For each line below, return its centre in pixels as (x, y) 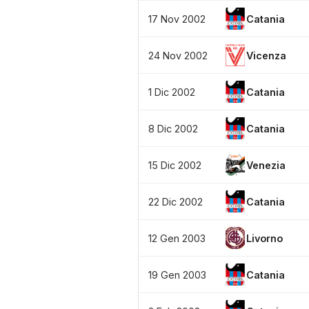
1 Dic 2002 (172, 92)
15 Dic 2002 (175, 165)
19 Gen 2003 (177, 275)
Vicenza (266, 55)
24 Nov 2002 (178, 55)
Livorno (265, 238)
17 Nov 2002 (177, 19)
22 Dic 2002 (176, 201)
